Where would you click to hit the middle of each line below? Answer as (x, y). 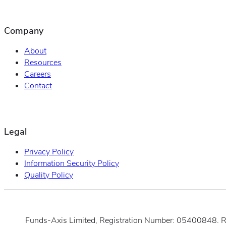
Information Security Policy (72, 163)
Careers (38, 74)
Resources (43, 63)
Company (24, 31)
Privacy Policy (49, 152)
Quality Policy (49, 175)
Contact (38, 86)
